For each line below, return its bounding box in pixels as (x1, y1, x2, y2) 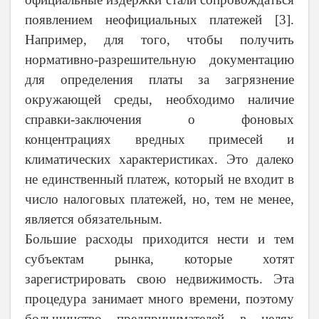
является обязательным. (25, 211, 162, 227)
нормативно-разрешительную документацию (25, 52, 294, 68)
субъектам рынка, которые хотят (25, 251, 294, 267)
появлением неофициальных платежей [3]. (25, 12, 294, 28)
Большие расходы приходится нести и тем (25, 231, 294, 247)
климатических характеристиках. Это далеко (25, 152, 294, 167)
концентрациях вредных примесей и (25, 132, 294, 147)
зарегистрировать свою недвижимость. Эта (25, 271, 294, 287)
